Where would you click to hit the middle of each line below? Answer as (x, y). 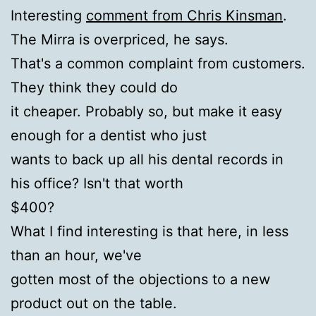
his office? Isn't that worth (97, 183)
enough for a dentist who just (109, 135)
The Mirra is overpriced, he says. (120, 39)
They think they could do (94, 87)
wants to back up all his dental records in (147, 159)
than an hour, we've (76, 255)
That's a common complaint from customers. (158, 63)
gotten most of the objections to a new (140, 279)
